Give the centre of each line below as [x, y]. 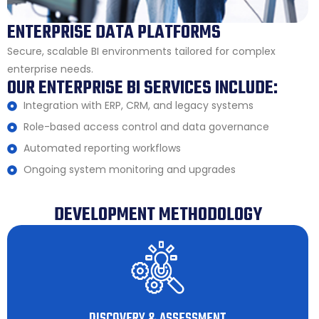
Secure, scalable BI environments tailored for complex [141, 52]
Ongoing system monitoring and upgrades [129, 170]
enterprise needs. [50, 69]
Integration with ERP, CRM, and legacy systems [138, 106]
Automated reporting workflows [102, 148]
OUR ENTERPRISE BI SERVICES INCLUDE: [142, 89]
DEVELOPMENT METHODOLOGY [158, 215]
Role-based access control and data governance [146, 127]
